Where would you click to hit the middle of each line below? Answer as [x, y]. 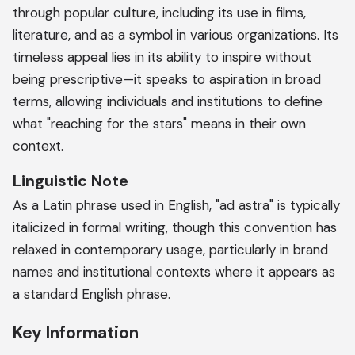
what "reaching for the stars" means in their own [159, 124]
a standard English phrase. [92, 294]
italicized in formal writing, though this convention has [175, 227]
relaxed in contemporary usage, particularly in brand [170, 250]
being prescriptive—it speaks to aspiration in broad [167, 79]
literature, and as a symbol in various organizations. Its [176, 35]
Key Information [76, 333]
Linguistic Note [71, 181]
